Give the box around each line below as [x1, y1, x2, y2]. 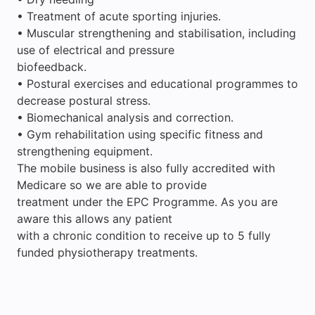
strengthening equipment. [17, 143, 153, 158]
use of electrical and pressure [17, 42, 174, 57]
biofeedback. [17, 59, 86, 74]
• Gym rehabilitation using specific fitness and [17, 127, 263, 141]
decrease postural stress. [17, 93, 150, 108]
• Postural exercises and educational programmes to [17, 76, 298, 91]
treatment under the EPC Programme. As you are [17, 194, 278, 209]
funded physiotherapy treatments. [17, 245, 198, 259]
